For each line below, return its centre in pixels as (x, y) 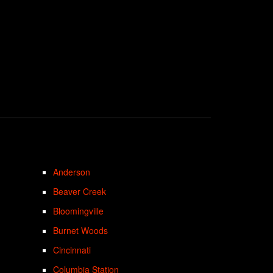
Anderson (72, 172)
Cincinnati (72, 250)
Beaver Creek (80, 191)
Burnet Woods (81, 230)
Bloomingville (79, 211)
